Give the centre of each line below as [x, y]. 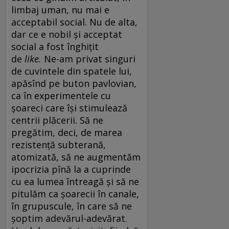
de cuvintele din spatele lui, [72, 71]
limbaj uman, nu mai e [60, 9]
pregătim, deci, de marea [67, 132]
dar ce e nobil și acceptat [67, 34]
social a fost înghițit [55, 46]
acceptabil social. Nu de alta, [74, 22]
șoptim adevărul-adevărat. [69, 218]
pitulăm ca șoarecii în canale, [75, 193]
